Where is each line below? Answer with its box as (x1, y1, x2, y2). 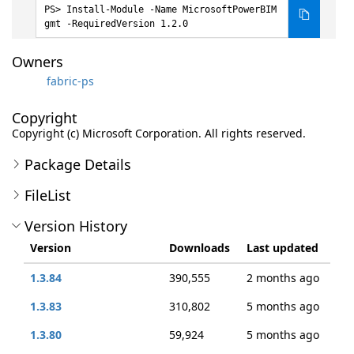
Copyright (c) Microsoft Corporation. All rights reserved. (12, 126, 306, 141)
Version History (24, 217, 127, 235)
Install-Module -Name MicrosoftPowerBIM (66, 4, 277, 15)
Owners (12, 52, 63, 71)
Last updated (247, 240, 318, 255)
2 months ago (247, 270, 319, 285)
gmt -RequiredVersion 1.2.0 (44, 18, 188, 29)
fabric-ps (47, 73, 94, 88)
